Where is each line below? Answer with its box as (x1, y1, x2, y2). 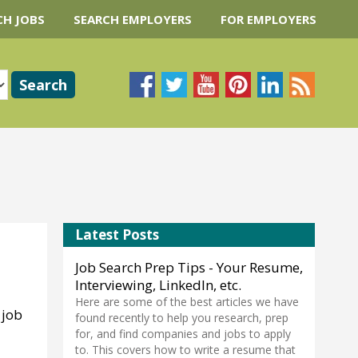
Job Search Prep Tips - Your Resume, (75, 258, 303, 276)
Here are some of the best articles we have (75, 294, 299, 309)
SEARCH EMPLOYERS (74, 11, 192, 27)
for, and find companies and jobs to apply (75, 326, 291, 341)
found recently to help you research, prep (75, 310, 288, 325)
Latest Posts (75, 225, 159, 244)
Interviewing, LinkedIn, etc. (75, 276, 241, 294)
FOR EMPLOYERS (221, 11, 316, 27)
